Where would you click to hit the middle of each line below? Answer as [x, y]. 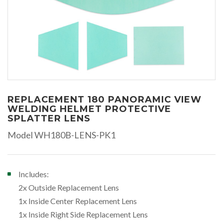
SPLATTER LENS [49, 118]
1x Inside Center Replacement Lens [78, 201]
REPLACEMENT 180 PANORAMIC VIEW [105, 99]
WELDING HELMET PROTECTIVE [89, 109]
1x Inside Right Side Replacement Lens [83, 214]
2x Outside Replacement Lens [69, 187]
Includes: [34, 174]
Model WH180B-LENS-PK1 [61, 135]
